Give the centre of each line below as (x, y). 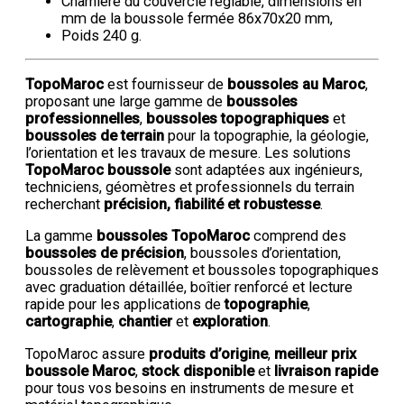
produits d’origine (208, 353)
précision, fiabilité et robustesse (212, 204)
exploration (230, 322)
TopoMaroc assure (87, 353)
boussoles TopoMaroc (173, 236)
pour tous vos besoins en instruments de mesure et (189, 388)
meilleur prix (315, 353)
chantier (145, 322)
